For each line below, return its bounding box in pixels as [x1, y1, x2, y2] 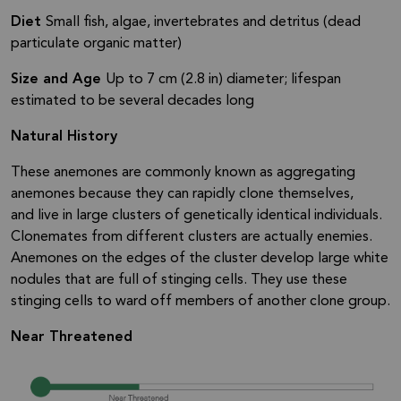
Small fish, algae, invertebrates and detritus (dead [46, 15, 361, 30]
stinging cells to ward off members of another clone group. [11, 294, 390, 310]
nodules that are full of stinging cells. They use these [11, 273, 347, 288]
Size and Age [11, 73, 106, 88]
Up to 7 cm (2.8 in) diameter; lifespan [106, 73, 341, 88]
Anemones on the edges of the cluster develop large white [11, 252, 388, 267]
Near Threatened [11, 330, 132, 346]
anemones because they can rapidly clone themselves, [11, 187, 354, 202]
